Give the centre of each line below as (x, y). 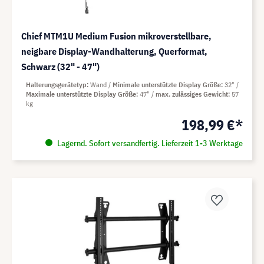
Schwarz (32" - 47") (60, 67)
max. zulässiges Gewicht (192, 94)
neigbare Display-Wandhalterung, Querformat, (114, 52)
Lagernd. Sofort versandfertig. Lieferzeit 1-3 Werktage (149, 143)
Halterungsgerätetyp (56, 85)
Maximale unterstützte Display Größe (81, 94)
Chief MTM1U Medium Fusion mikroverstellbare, (116, 36)
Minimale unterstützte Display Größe (167, 85)
